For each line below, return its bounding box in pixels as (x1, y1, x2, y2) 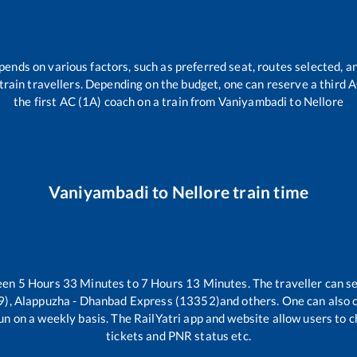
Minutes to (77, 275, 141, 290)
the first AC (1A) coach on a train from (14, 94, 218, 109)
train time (229, 182, 309, 202)
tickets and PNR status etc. (106, 328, 251, 343)
